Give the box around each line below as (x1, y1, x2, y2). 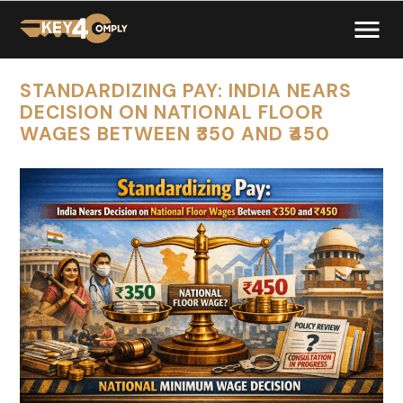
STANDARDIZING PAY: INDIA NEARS (20, 78, 353, 103)
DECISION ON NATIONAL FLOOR (20, 100, 325, 124)
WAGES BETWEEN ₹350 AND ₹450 (20, 121, 331, 146)
